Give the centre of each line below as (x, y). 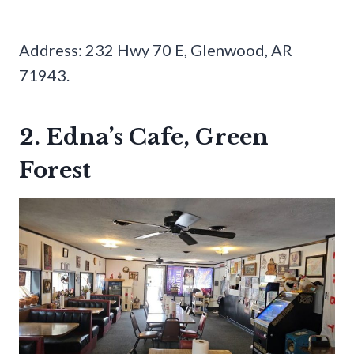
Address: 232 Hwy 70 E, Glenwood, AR (156, 49)
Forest (55, 170)
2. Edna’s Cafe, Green (144, 137)
